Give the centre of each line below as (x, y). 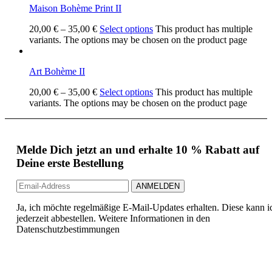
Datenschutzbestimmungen (68, 229)
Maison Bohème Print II (75, 8)
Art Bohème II (57, 71)
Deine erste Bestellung (70, 163)
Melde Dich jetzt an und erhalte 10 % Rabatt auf (138, 149)
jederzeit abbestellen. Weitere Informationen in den (113, 218)
